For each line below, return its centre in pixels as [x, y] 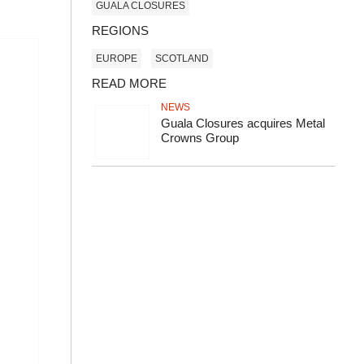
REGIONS [120, 30]
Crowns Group [201, 138]
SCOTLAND [182, 58]
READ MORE [129, 83]
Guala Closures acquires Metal [243, 123]
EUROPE [117, 58]
